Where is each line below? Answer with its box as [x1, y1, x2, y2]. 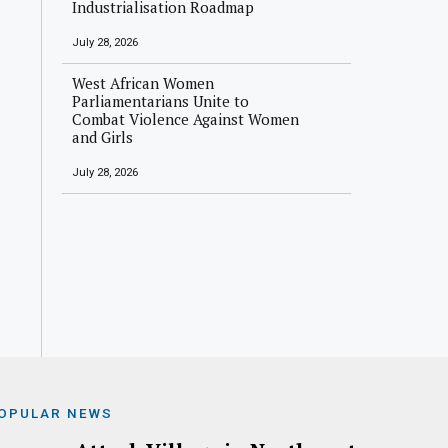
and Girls [72, 127, 134, 147]
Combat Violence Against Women [72, 109, 300, 129]
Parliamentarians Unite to [72, 91, 250, 111]
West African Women [72, 73, 215, 93]
